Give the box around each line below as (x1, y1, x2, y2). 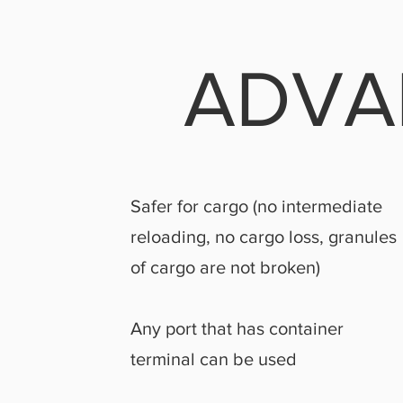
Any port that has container (130, 318, 344, 338)
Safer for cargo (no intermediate (130, 196, 382, 216)
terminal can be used (130, 349, 297, 369)
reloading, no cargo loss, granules (130, 227, 397, 246)
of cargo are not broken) (130, 257, 320, 277)
